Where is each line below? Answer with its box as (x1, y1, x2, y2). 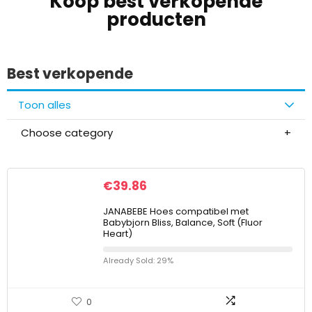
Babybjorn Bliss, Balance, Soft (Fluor (103, 216, 263, 229)
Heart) (103, 227, 132, 240)
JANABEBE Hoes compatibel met (103, 205, 249, 218)
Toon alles (18, 97, 71, 112)
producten (106, 7, 206, 32)
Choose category (21, 125, 113, 140)
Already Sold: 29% (103, 255, 173, 266)
